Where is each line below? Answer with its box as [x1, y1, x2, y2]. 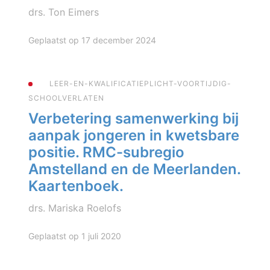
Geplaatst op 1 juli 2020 [28, 230, 121, 241]
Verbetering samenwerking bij [28, 109, 239, 127]
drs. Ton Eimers [28, 5, 99, 18]
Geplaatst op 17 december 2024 [28, 34, 156, 45]
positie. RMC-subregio [28, 143, 184, 161]
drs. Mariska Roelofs [28, 201, 121, 214]
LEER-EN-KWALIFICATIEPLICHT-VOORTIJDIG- [49, 78, 231, 88]
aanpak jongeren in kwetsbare [28, 126, 239, 144]
